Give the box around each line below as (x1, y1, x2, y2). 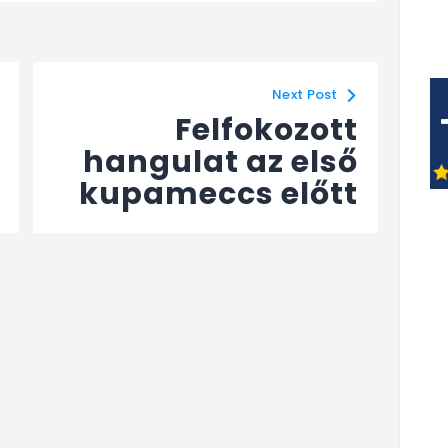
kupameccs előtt (79, 172, 359, 215)
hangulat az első (83, 140, 359, 183)
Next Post (272, 84, 338, 104)
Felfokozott (175, 108, 359, 151)
